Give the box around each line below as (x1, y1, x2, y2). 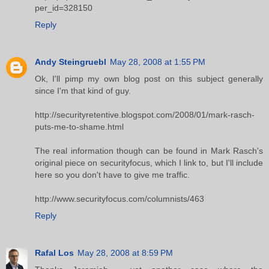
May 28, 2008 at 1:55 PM (110, 56, 205, 67)
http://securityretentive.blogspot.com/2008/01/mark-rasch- (35, 109, 255, 119)
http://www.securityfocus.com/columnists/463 (35, 193, 204, 204)
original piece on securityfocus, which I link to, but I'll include (35, 157, 263, 168)
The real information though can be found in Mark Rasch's (35, 145, 263, 156)
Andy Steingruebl (35, 56, 106, 67)
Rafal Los (35, 247, 74, 258)
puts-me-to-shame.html (35, 121, 124, 131)
